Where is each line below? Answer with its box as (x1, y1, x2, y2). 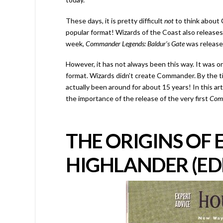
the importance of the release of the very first (66, 94, 210, 103)
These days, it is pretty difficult (66, 16, 164, 25)
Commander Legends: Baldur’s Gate (86, 39, 186, 48)
